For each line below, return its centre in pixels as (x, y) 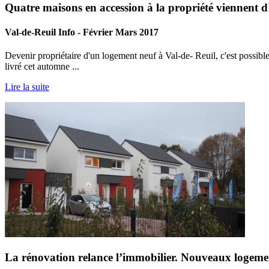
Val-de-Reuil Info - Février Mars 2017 (82, 32)
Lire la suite (27, 87)
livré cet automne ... (42, 67)
